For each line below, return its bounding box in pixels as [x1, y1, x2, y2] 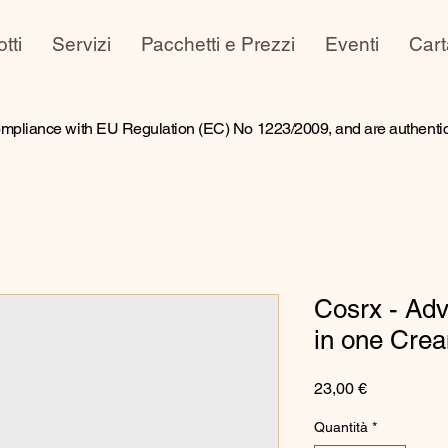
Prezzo [366, 377, 416, 397]
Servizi [51, 33, 111, 55]
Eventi [324, 33, 379, 55]
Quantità [314, 418, 368, 435]
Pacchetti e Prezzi [140, 33, 295, 55]
